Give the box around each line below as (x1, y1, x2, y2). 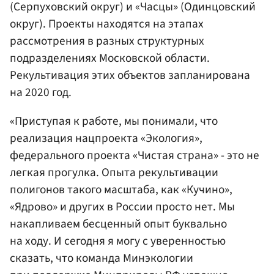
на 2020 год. (10, 83, 72, 101)
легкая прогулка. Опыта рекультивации (10, 163, 218, 181)
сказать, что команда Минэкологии (10, 249, 193, 267)
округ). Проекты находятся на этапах (10, 15, 204, 32)
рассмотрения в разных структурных (10, 32, 204, 50)
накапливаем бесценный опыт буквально (10, 215, 227, 232)
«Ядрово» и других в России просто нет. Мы (10, 198, 235, 215)
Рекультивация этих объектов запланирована (10, 66, 250, 84)
